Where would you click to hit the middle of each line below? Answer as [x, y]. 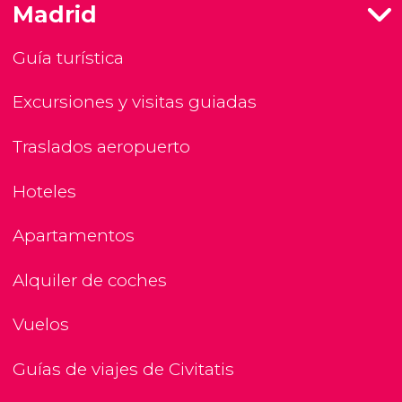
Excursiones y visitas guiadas [135, 102]
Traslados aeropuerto [101, 147]
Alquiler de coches [90, 280]
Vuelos [41, 325]
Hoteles [44, 191]
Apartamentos [74, 236]
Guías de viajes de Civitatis [123, 369]
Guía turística [68, 57]
